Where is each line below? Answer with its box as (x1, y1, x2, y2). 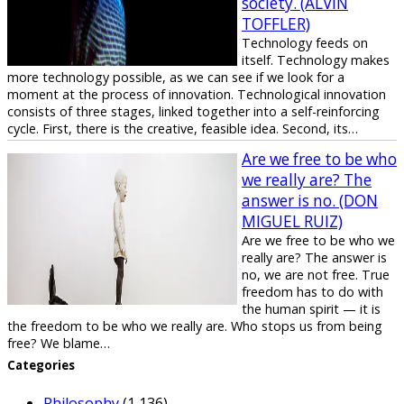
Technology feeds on (242, 33, 368, 51)
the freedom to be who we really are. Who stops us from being (7, 317, 382, 335)
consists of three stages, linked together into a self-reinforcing (7, 102, 380, 120)
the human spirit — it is (242, 299, 381, 317)
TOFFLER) (242, 13, 310, 34)
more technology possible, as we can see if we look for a (7, 68, 344, 86)
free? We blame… (7, 334, 110, 352)
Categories (7, 356, 75, 373)
